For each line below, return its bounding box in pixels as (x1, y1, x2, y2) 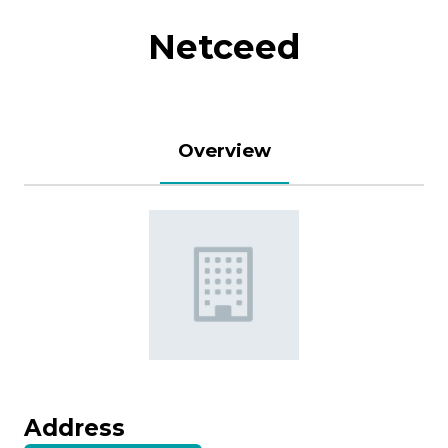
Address (24, 414, 125, 443)
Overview (177, 139, 271, 163)
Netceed (148, 26, 300, 69)
